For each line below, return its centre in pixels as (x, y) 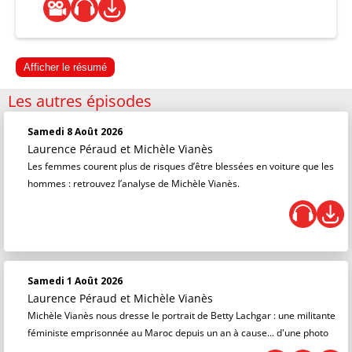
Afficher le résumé (65, 67)
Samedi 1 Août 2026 (75, 281)
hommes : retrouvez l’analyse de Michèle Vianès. (134, 183)
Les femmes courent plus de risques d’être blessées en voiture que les (181, 166)
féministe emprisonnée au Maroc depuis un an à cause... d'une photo (178, 333)
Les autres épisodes (80, 101)
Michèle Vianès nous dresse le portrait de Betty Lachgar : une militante (181, 315)
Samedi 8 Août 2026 (75, 132)
